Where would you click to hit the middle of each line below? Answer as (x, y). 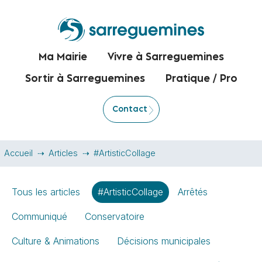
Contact (130, 109)
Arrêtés (193, 192)
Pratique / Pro (201, 79)
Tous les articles (46, 192)
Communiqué (39, 217)
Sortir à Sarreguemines (85, 79)
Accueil (18, 153)
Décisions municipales (164, 241)
